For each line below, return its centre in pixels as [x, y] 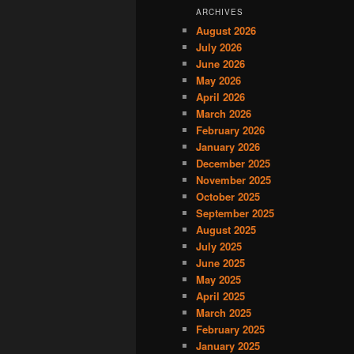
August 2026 [226, 31]
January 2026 [228, 147]
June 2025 [220, 263]
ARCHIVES [220, 12]
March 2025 [224, 313]
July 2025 [219, 247]
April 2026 [220, 97]
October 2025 [228, 197]
